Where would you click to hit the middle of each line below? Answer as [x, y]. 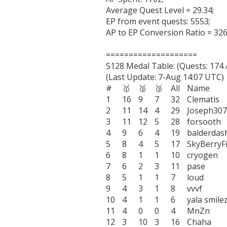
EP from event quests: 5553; [158, 21]
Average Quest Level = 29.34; [160, 10]
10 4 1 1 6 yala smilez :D [110, 199]
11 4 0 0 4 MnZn [110, 211]
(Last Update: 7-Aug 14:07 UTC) [165, 77]
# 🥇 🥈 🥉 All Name [109, 88]
